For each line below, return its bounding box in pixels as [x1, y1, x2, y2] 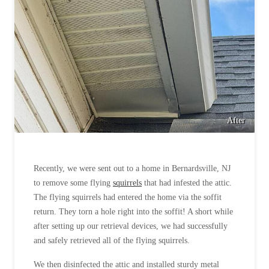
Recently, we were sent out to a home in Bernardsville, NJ [34, 163, 231, 173]
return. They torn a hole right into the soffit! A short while [34, 207, 233, 216]
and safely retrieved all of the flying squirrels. [34, 235, 192, 245]
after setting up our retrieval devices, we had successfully [34, 221, 228, 231]
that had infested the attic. [142, 178, 232, 187]
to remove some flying [34, 178, 113, 187]
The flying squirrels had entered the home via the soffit [34, 192, 222, 202]
